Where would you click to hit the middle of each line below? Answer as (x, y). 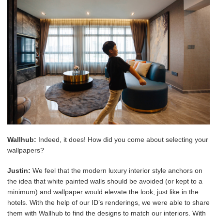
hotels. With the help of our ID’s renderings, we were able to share (108, 202)
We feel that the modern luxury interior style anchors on (116, 170)
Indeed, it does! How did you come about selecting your (122, 139)
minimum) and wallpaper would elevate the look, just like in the (103, 192)
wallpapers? (26, 150)
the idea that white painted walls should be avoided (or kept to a (105, 181)
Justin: (19, 170)
